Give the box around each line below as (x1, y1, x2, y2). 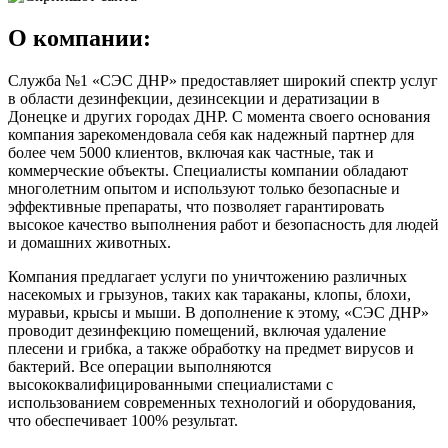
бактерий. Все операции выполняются (8, 357, 271, 375)
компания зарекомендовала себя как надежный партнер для (8, 125, 414, 143)
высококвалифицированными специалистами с (8, 375, 333, 393)
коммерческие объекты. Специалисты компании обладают (8, 161, 408, 179)
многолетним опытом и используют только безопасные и (8, 179, 400, 197)
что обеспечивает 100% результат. (8, 411, 238, 429)
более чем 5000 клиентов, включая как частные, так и (8, 143, 374, 161)
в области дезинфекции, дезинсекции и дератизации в (8, 89, 380, 107)
